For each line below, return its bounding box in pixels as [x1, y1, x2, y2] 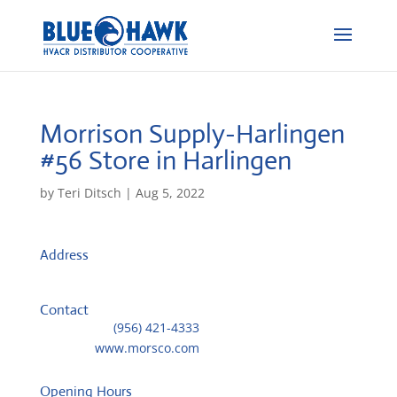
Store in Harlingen [88, 144, 292, 176]
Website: [39, 339, 95, 356]
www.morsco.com [94, 339, 199, 356]
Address [39, 245, 89, 264]
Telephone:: [39, 319, 113, 336]
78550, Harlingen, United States [39, 284, 228, 301]
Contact [39, 300, 89, 319]
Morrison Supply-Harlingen [39, 117, 345, 150]
